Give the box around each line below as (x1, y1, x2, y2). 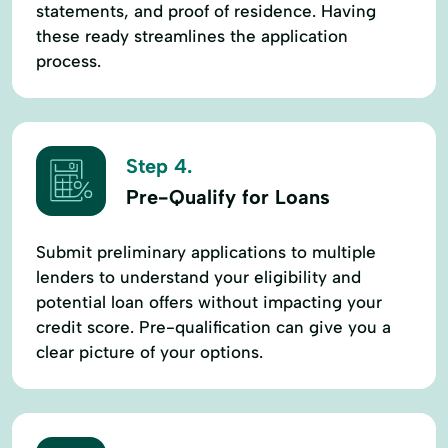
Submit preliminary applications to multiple (36, 241, 376, 262)
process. (36, 50, 101, 71)
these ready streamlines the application (36, 25, 348, 46)
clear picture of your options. (36, 341, 263, 362)
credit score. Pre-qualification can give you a (36, 316, 391, 337)
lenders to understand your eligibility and (36, 266, 361, 287)
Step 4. (126, 154, 192, 179)
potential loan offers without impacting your (36, 291, 382, 312)
